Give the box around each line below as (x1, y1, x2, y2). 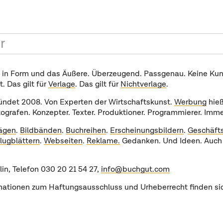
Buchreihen (65, 127, 106, 135)
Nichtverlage (120, 81, 166, 89)
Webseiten (43, 137, 83, 145)
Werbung (174, 99, 207, 107)
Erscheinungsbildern (110, 127, 184, 135)
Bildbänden (19, 127, 62, 135)
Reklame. (86, 137, 120, 145)
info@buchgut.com (101, 166, 170, 174)
